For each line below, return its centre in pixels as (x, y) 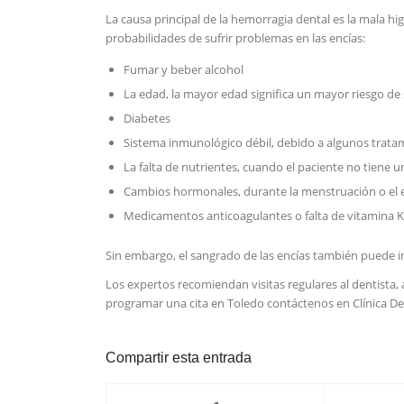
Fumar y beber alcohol (184, 69)
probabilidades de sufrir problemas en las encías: (236, 37)
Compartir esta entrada (179, 357)
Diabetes (147, 118)
